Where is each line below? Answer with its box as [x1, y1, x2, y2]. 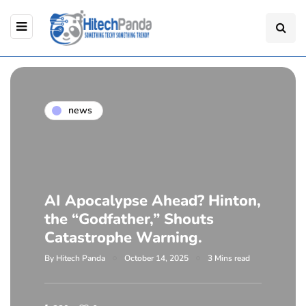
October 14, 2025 [124, 252, 189, 264]
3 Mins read [208, 252, 250, 264]
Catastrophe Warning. [44, 227, 202, 248]
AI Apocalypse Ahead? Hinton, [44, 190, 261, 211]
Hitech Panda [56, 252, 105, 264]
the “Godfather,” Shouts [44, 208, 214, 229]
